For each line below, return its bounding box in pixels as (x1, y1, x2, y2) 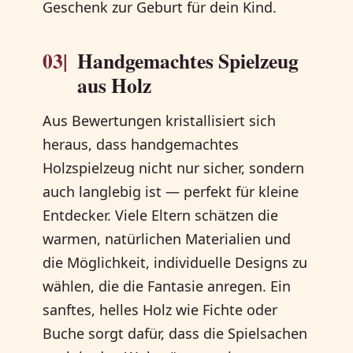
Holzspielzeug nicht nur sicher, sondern (43, 158, 305, 178)
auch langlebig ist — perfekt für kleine (43, 182, 299, 202)
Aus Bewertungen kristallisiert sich (43, 111, 277, 131)
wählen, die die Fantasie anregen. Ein (43, 277, 292, 296)
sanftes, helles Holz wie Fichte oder (43, 300, 278, 320)
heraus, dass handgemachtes (43, 135, 240, 154)
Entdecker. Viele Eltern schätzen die (43, 206, 279, 225)
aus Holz (77, 70, 152, 101)
